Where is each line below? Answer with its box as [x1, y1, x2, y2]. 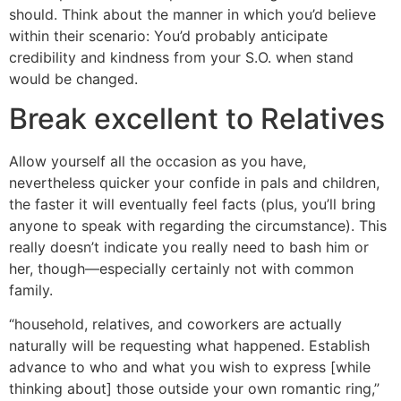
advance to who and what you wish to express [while [9, 358, 371, 377]
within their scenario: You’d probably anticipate [9, 26, 328, 45]
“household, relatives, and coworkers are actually [9, 315, 342, 334]
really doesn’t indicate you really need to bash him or [9, 237, 369, 256]
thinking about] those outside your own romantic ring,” [9, 380, 380, 398]
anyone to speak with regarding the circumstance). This [9, 216, 387, 235]
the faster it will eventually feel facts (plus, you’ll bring [9, 194, 376, 213]
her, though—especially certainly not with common [9, 259, 354, 277]
